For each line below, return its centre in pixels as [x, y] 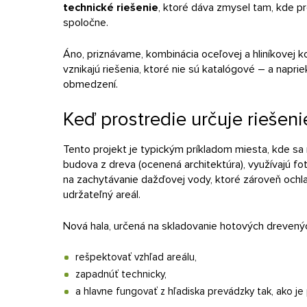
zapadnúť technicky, [121, 274]
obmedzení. [90, 84]
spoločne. [86, 23]
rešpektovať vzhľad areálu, [136, 257]
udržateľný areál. [102, 195]
